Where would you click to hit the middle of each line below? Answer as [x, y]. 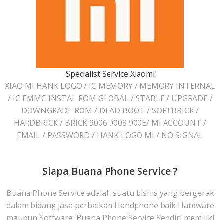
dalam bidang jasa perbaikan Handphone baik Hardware [110, 206]
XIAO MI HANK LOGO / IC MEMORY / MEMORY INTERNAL [110, 86]
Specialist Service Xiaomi [110, 74]
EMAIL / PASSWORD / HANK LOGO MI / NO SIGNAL [110, 135]
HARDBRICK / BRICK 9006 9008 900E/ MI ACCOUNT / [110, 123]
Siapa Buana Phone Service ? [110, 171]
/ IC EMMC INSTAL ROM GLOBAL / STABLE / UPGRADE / [110, 98]
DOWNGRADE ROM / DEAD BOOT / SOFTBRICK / [110, 111]
